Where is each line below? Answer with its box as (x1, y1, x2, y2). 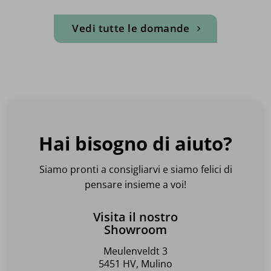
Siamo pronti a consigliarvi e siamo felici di (39, 163, 232, 177)
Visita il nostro (93, 209, 178, 226)
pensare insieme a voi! (85, 178, 186, 192)
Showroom (103, 221, 167, 238)
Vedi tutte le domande (72, 21, 190, 35)
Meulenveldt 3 (103, 244, 168, 258)
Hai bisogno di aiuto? (39, 131, 232, 157)
